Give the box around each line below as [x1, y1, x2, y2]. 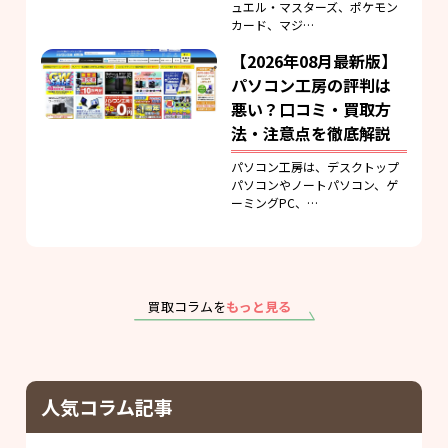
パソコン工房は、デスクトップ [231, 158, 400, 176]
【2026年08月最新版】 [231, 49, 398, 74]
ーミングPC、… [231, 194, 319, 212]
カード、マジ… [231, 16, 315, 34]
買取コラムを [147, 297, 226, 317]
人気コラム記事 [41, 393, 174, 421]
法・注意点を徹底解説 [231, 121, 392, 146]
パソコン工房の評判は [231, 73, 392, 98]
